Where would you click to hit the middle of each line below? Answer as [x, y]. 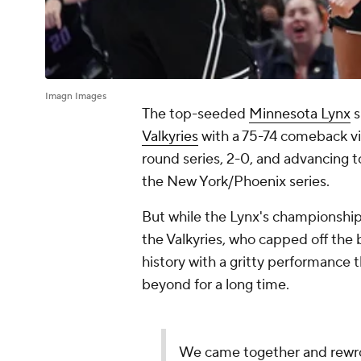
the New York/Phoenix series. [237, 182]
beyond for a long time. [216, 285]
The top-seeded [195, 114]
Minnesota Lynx [300, 114]
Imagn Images [76, 97]
